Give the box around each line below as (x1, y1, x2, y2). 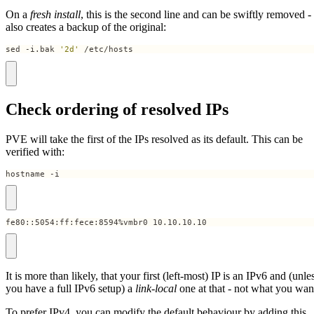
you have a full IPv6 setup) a (6, 282, 135, 295)
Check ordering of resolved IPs (6, 100, 228, 118)
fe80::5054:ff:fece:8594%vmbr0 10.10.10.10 (6, 217, 207, 226)
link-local (135, 282, 177, 295)
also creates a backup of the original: (6, 21, 166, 34)
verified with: (6, 145, 64, 158)
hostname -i (6, 169, 60, 178)
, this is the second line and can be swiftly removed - (81, 8, 311, 21)
